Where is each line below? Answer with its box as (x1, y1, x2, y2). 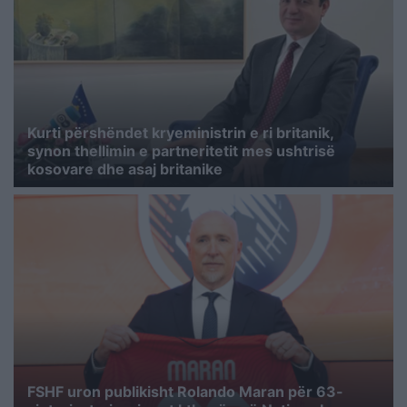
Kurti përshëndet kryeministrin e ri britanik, (27, 124, 333, 143)
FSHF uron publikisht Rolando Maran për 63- (27, 382, 343, 401)
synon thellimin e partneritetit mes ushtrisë (27, 142, 335, 161)
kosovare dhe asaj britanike (27, 160, 223, 179)
